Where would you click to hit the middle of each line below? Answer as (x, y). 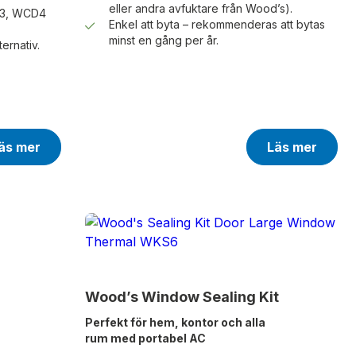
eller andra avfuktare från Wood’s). (200, 9)
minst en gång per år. (163, 41)
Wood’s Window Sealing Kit (182, 297)
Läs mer (292, 147)
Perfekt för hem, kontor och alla (175, 323)
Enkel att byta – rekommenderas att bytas (217, 25)
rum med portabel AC (145, 339)
